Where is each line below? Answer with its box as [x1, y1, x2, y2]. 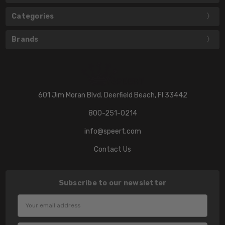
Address [17, 206, 44, 215]
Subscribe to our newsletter [58, 178, 167, 187]
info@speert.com [84, 127, 141, 136]
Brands [12, 35, 39, 44]
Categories [12, 12, 54, 21]
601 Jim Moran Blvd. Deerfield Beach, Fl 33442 [38, 91, 187, 100]
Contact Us [94, 145, 131, 154]
